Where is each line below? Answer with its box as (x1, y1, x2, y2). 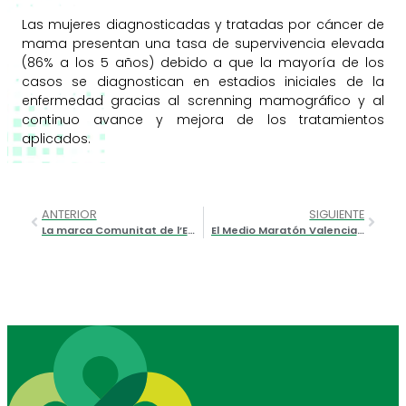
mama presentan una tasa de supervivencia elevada (22, 34, 384, 53)
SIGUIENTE (309, 206, 365, 222)
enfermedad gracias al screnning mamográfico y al (22, 91, 384, 110)
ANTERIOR (41, 206, 97, 222)
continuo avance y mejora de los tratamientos (22, 110, 384, 129)
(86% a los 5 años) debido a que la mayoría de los (22, 53, 384, 72)
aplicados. (22, 129, 91, 148)
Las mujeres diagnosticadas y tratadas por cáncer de (22, 14, 384, 34)
